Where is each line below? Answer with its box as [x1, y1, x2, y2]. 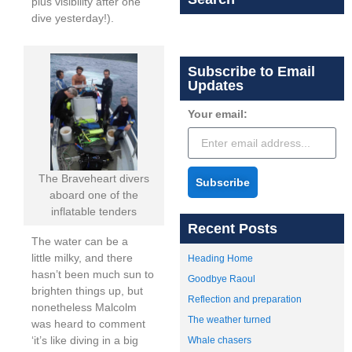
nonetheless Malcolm [31, 301, 137, 314]
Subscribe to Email [188, 64, 316, 79]
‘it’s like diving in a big [31, 334, 138, 347]
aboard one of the [49, 188, 139, 201]
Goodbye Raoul [188, 273, 256, 284]
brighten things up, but [31, 284, 143, 298]
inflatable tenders [51, 204, 137, 218]
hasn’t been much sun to [31, 268, 154, 281]
